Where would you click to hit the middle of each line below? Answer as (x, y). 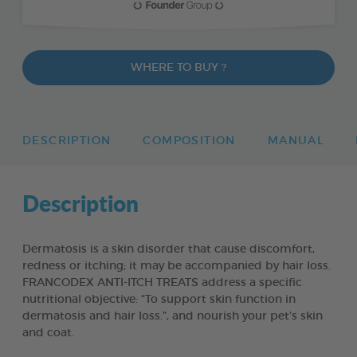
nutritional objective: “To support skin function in (159, 299)
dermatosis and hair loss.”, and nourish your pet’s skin (173, 316)
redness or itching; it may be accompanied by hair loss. (177, 266)
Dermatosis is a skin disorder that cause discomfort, (169, 249)
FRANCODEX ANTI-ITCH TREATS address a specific (162, 282)
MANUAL (296, 141)
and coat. (48, 333)
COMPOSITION (189, 141)
